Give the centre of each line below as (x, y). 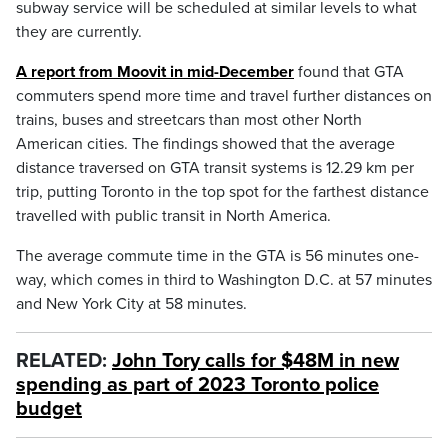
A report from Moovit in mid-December (155, 72)
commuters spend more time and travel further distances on (224, 96)
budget (49, 409)
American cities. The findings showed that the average (205, 144)
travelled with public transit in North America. (173, 216)
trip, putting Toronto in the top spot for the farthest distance (222, 192)
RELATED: (64, 361)
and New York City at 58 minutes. (131, 304)
